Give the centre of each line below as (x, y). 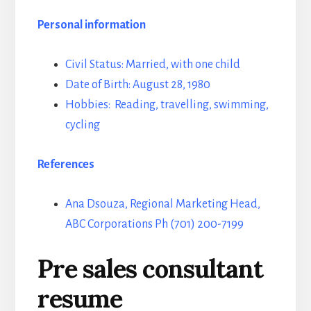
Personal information (91, 25)
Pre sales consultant (150, 268)
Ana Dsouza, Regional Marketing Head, (162, 204)
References (66, 164)
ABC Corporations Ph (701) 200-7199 (154, 224)
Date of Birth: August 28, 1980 (137, 84)
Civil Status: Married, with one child (152, 64)
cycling (82, 125)
